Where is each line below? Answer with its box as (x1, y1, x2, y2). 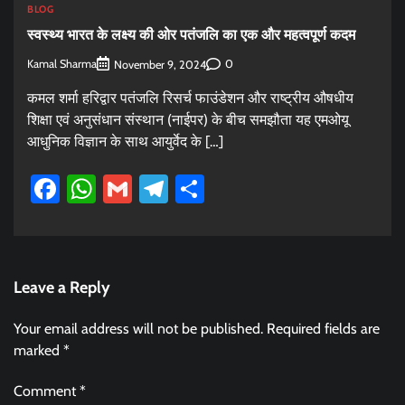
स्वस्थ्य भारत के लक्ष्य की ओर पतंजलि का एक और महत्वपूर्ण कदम (27, 24, 355, 45)
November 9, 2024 (114, 57, 206, 71)
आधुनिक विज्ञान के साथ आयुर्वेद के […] (27, 132, 223, 150)
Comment (14, 381, 80, 400)
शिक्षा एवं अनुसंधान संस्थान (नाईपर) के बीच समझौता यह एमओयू (27, 110, 349, 128)
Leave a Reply (14, 277, 110, 297)
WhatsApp (96, 170, 224, 206)
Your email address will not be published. (14, 319, 263, 337)
